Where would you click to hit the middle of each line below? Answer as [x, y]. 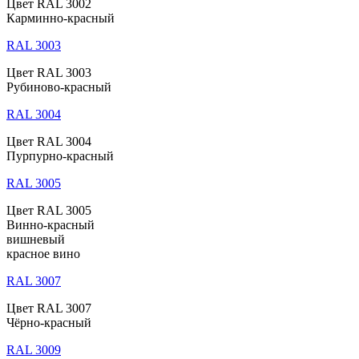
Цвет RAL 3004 [49, 142]
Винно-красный [50, 225]
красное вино [43, 254]
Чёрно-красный [49, 323]
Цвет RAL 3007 [49, 309]
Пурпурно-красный [60, 156]
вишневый [36, 240]
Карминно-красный [61, 18]
